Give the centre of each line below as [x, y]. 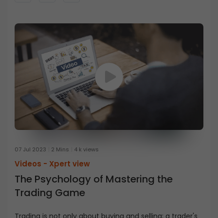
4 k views [86, 150]
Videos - [32, 164]
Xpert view [70, 164]
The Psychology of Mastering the [94, 179]
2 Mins [60, 150]
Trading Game [50, 193]
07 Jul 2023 [30, 150]
